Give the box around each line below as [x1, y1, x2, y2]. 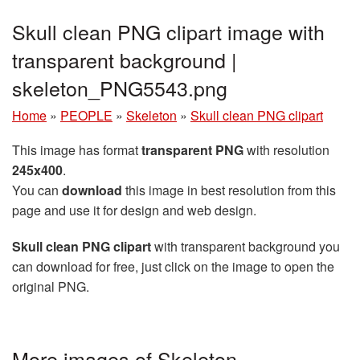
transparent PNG [141, 141, 243, 159]
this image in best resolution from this [122, 181, 336, 199]
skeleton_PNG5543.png [12, 73, 227, 102]
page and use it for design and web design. [12, 201, 256, 219]
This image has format [12, 141, 141, 159]
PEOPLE [60, 106, 112, 125]
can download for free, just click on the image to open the [12, 257, 334, 276]
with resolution [243, 141, 329, 159]
